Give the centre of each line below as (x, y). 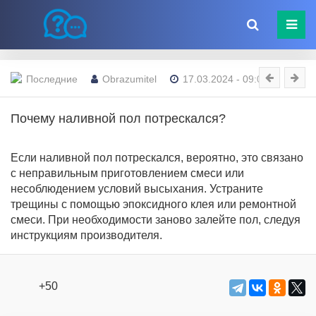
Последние (52, 79)
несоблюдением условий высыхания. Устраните (137, 189)
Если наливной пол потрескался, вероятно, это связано (157, 158)
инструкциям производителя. (86, 235)
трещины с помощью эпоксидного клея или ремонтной (153, 204)
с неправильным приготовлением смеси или (127, 173)
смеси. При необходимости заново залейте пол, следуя (156, 220)
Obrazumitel (129, 79)
